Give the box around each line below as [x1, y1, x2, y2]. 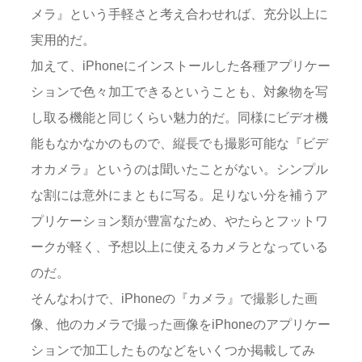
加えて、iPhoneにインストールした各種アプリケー [31, 58, 330, 74]
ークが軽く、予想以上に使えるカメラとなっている [31, 239, 328, 255]
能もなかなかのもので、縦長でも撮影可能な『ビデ [31, 136, 328, 151]
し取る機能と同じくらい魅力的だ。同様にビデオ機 [31, 110, 328, 125]
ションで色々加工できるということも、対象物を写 [31, 84, 328, 99]
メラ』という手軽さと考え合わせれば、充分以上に [31, 6, 328, 22]
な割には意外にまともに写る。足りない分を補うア [31, 187, 328, 203]
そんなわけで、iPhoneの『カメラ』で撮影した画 [31, 291, 318, 306]
